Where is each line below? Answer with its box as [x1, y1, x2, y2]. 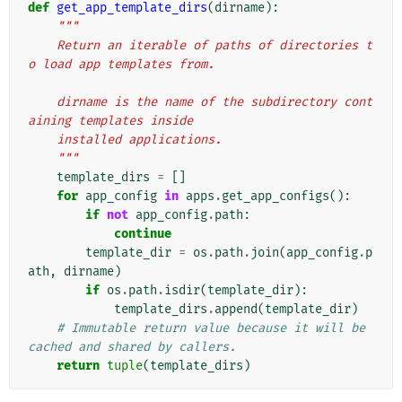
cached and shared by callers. [28, 339, 236, 355]
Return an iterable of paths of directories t [28, 38, 57, 54]
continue [114, 226, 171, 242]
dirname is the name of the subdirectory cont [28, 94, 57, 110]
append [214, 301, 258, 318]
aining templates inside [28, 113, 193, 129]
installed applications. [57, 132, 222, 148]
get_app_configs [222, 188, 329, 205]
